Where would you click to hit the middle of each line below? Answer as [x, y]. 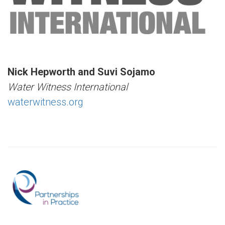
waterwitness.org [45, 102]
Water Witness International [68, 87]
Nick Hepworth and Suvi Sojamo [81, 72]
